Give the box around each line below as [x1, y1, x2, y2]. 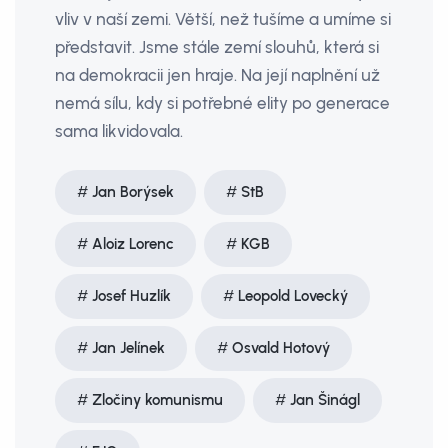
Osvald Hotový [232, 339, 330, 357]
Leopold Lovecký [238, 287, 348, 305]
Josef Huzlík [92, 287, 171, 305]
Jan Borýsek [92, 183, 174, 201]
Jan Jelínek [92, 339, 165, 357]
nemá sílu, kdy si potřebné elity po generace [55, 93, 390, 113]
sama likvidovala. [55, 121, 183, 141]
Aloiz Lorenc [92, 235, 174, 253]
